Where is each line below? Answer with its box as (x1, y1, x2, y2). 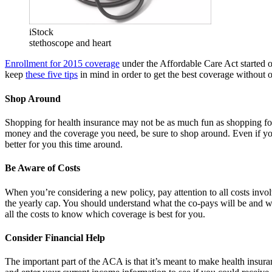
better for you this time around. (5, 138, 123, 149)
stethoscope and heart (29, 38, 111, 49)
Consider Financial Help (5, 232, 105, 243)
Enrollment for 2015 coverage (5, 58, 120, 69)
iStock (29, 27, 53, 38)
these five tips (25, 69, 78, 80)
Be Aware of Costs (5, 163, 80, 174)
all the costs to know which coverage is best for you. (5, 208, 205, 219)
